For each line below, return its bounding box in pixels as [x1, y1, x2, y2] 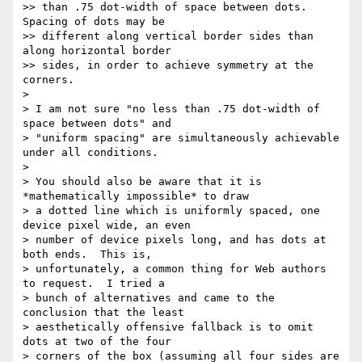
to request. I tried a [23, 277, 165, 290]
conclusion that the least [23, 306, 184, 319]
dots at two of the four [23, 335, 171, 348]
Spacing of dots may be [23, 15, 165, 28]
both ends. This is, [23, 248, 152, 261]
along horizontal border [23, 44, 171, 57]
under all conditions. [23, 146, 158, 159]
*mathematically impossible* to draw [23, 190, 249, 203]
